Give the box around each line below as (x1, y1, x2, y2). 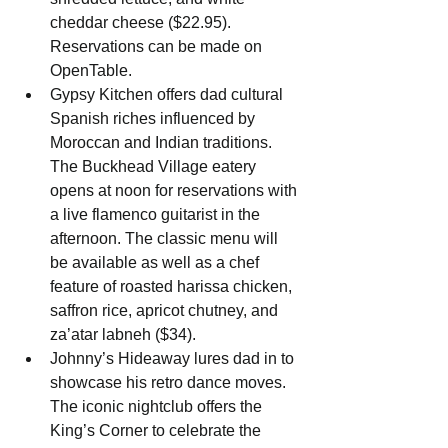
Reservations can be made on (50, 38, 266, 56)
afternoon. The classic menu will (50, 230, 282, 248)
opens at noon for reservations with (50, 182, 301, 200)
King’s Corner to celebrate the (50, 422, 265, 440)
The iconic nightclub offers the (50, 398, 266, 416)
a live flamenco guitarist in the (50, 206, 264, 224)
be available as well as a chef (50, 254, 263, 272)
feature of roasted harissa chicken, (50, 278, 296, 296)
